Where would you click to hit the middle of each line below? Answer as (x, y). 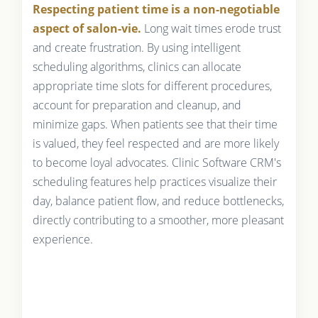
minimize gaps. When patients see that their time (155, 124)
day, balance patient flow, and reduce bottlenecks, (158, 201)
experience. (62, 239)
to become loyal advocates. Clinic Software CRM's (157, 162)
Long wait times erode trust (211, 28)
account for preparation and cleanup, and (137, 105)
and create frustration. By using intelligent (136, 47)
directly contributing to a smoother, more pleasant (158, 220)
